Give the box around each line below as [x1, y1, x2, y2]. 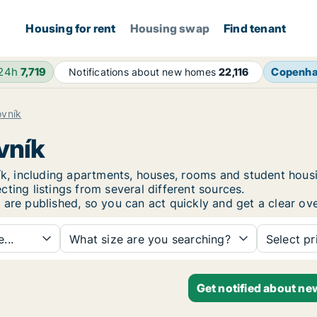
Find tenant [224, 21, 287, 35]
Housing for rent [25, 21, 116, 35]
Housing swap [129, 21, 210, 35]
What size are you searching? [69, 232, 231, 246]
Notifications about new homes [69, 66, 219, 78]
